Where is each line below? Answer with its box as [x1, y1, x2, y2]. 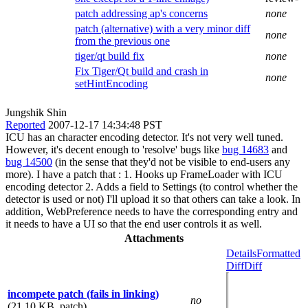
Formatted [256, 247, 300, 259]
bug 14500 [5, 155, 52, 168]
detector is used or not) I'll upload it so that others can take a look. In [5, 192, 300, 205]
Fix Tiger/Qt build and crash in [75, 65, 208, 77]
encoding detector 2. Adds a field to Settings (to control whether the [5, 180, 298, 192]
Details [226, 247, 256, 259]
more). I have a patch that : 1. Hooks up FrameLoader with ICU [5, 168, 283, 180]
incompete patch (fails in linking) [8, 287, 159, 300]
